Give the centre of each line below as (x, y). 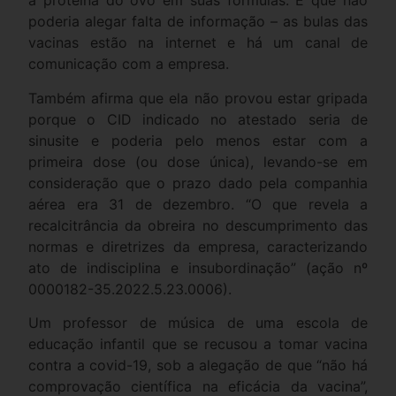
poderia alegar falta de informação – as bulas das (198, 22)
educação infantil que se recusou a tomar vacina (198, 343)
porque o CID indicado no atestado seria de (198, 119)
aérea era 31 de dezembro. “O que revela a (198, 204)
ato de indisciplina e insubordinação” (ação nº (198, 267)
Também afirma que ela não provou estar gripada (198, 98)
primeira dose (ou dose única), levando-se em (198, 161)
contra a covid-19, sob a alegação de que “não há (198, 365)
